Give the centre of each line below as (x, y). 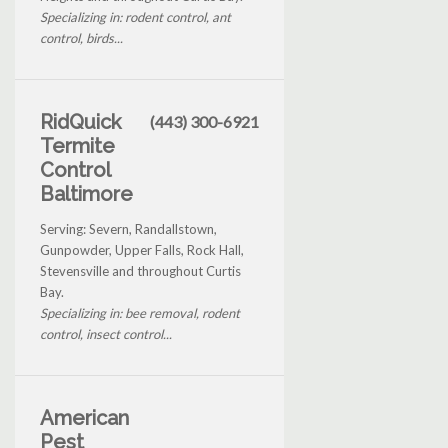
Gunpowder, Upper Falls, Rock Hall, (142, 249)
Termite (77, 145)
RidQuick (80, 121)
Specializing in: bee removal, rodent (140, 312)
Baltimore (86, 193)
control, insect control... (106, 333)
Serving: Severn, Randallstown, (128, 228)
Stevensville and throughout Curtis (140, 270)
